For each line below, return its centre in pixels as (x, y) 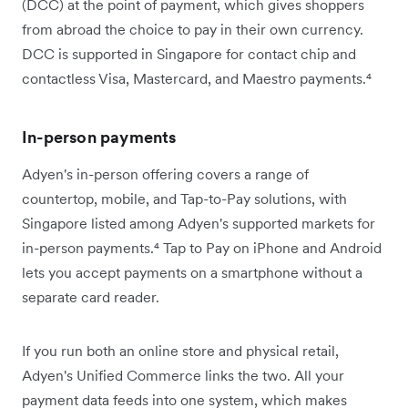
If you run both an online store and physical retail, (180, 351)
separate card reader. (91, 297)
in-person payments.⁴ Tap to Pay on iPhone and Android (202, 248)
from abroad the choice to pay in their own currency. (193, 30)
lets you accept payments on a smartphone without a (192, 273)
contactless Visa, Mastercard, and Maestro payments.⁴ (197, 79)
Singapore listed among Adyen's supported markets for (199, 224)
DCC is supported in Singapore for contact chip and (189, 54)
